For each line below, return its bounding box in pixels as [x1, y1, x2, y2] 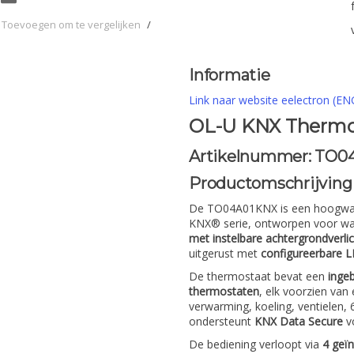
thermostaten [189, 284, 259, 299]
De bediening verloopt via [189, 337, 322, 352]
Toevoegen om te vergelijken [2, 17, 141, 32]
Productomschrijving [189, 173, 352, 193]
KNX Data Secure [254, 314, 343, 329]
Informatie [189, 66, 270, 85]
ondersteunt [189, 314, 254, 329]
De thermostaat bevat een [189, 269, 328, 284]
